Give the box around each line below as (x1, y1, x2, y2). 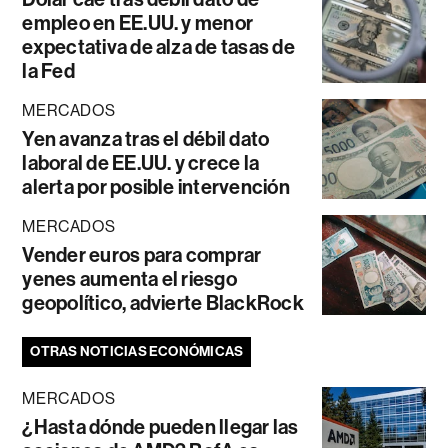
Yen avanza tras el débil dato (22, 126, 270, 151)
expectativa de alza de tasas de (22, 34, 295, 59)
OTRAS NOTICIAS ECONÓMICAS (30, 342, 244, 360)
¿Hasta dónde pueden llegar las (22, 414, 299, 439)
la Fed (22, 58, 75, 83)
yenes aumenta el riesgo (22, 266, 237, 291)
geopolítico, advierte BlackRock (22, 290, 304, 315)
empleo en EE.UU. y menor (22, 10, 254, 35)
